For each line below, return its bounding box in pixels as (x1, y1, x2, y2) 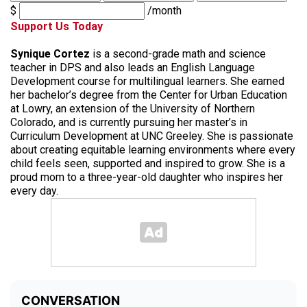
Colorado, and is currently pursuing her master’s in (10, 116, 247, 130)
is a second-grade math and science (90, 47, 266, 61)
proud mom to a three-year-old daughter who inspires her (10, 171, 283, 184)
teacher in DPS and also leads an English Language (10, 61, 255, 75)
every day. (10, 184, 58, 198)
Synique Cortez (10, 47, 90, 61)
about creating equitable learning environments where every (10, 143, 295, 157)
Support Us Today (10, 20, 103, 34)
